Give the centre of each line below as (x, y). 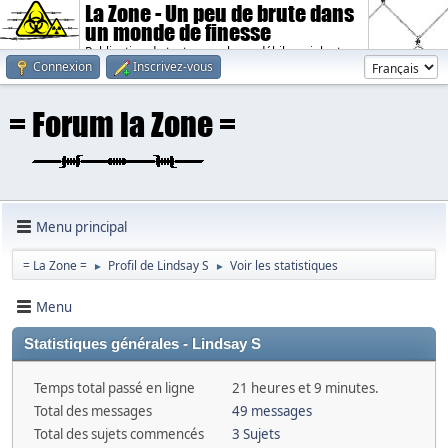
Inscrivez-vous (173, 66)
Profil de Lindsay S (158, 265)
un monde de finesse (178, 32)
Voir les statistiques (284, 265)
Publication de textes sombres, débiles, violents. (218, 51)
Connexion (62, 66)
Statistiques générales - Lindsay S (142, 344)
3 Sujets (255, 434)
